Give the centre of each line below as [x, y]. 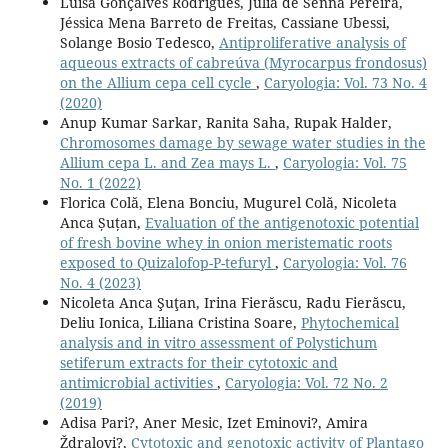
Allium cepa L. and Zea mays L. [167, 162]
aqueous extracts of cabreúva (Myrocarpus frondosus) [243, 62]
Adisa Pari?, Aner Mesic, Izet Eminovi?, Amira [213, 422]
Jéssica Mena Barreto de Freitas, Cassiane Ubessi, [224, 22]
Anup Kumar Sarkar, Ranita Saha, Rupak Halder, [225, 122]
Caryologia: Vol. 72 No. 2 [306, 382]
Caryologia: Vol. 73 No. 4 [345, 82]
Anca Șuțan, [102, 222]
